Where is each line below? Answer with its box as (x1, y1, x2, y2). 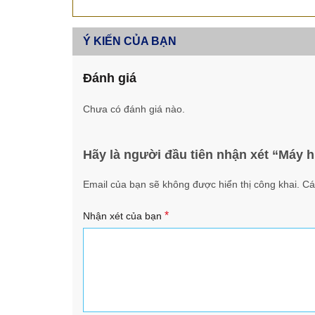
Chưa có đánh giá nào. (82, 103, 185, 115)
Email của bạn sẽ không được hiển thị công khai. (82, 179, 300, 191)
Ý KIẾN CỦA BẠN (82, 35, 176, 48)
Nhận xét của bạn (82, 210, 165, 222)
